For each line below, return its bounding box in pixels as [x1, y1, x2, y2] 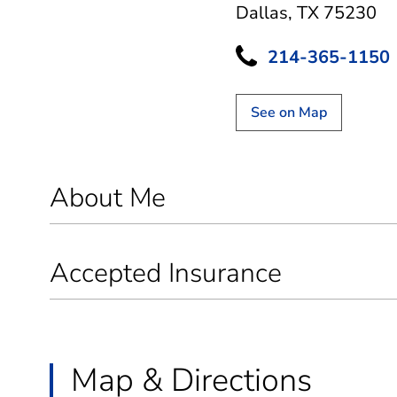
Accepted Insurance [50, 254, 282, 292]
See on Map [251, 102, 327, 122]
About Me [50, 179, 166, 216]
